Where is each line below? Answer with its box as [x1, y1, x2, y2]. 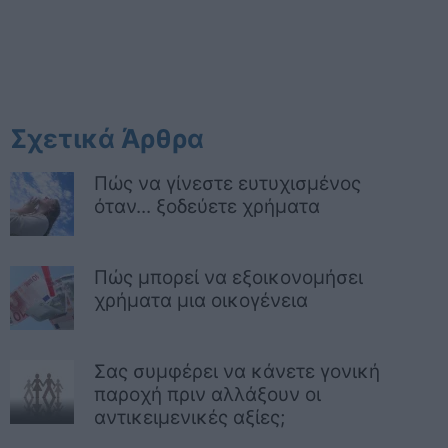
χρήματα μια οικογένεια [94, 289, 308, 312]
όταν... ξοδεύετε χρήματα [94, 195, 320, 218]
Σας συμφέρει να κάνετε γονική [94, 360, 380, 383]
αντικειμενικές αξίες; [94, 406, 285, 429]
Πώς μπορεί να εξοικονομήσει [94, 266, 363, 289]
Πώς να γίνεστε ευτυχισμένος [94, 172, 361, 195]
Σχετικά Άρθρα [10, 123, 204, 154]
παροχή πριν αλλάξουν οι [94, 383, 321, 406]
